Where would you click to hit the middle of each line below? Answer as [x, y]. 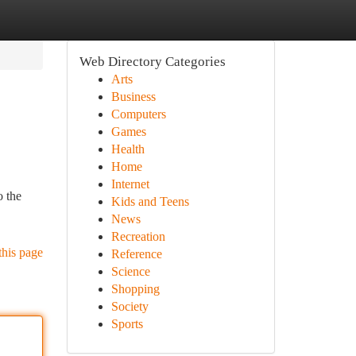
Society [130, 306]
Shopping [135, 289]
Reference [136, 254]
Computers [138, 114]
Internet [130, 184]
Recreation [138, 236]
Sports [127, 324]
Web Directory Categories [152, 62]
